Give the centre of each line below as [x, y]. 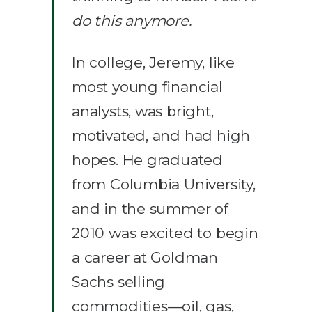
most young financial [147, 86]
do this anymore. [132, 20]
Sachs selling [119, 281]
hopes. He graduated [148, 159]
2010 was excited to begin [165, 233]
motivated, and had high [161, 135]
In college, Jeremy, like [153, 62]
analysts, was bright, [143, 111]
